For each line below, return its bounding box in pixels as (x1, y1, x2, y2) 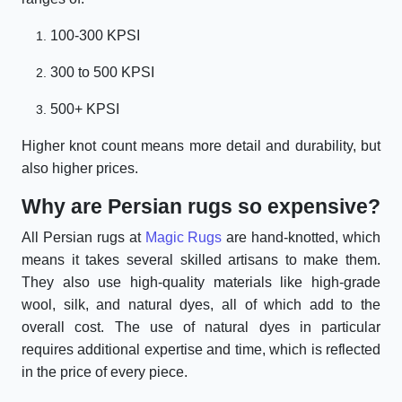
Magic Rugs (144, 230, 223, 246)
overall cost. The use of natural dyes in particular (22, 319, 380, 336)
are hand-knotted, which (222, 230, 380, 246)
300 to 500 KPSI (50, 65, 154, 81)
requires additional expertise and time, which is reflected (22, 342, 380, 358)
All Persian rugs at (22, 230, 145, 246)
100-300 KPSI (50, 28, 140, 44)
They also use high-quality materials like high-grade (22, 275, 380, 291)
